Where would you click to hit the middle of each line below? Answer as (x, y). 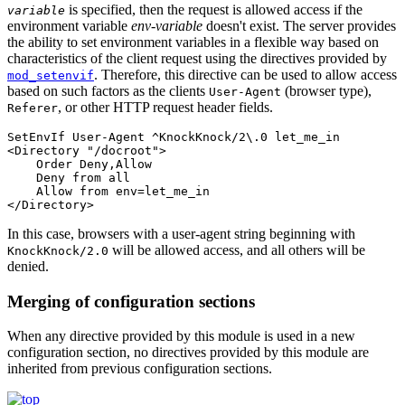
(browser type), (326, 91)
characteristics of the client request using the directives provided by (197, 58)
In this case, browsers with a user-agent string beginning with (181, 234)
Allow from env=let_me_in (108, 191)
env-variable (167, 26)
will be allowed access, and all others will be (237, 250)
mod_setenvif (51, 75)
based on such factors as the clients (108, 91)
